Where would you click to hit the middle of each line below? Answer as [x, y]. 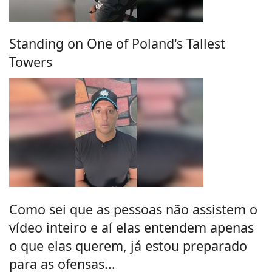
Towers [31, 62]
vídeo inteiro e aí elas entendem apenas [131, 227]
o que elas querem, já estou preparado [128, 245]
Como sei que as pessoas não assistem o [133, 209]
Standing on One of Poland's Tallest [117, 44]
